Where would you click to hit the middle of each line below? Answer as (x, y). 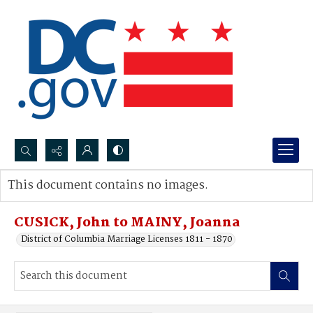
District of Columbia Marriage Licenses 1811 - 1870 (127, 239)
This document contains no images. (108, 185)
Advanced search (58, 199)
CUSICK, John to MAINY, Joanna (127, 223)
